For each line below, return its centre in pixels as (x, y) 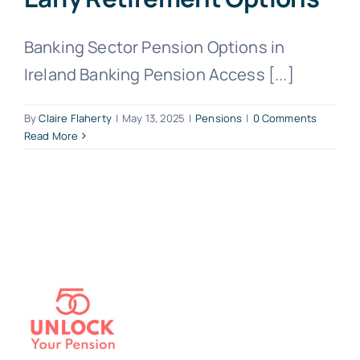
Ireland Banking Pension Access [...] (159, 75)
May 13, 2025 (153, 119)
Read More (51, 136)
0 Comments (285, 119)
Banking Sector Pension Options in (155, 47)
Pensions (219, 119)
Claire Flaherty (75, 119)
